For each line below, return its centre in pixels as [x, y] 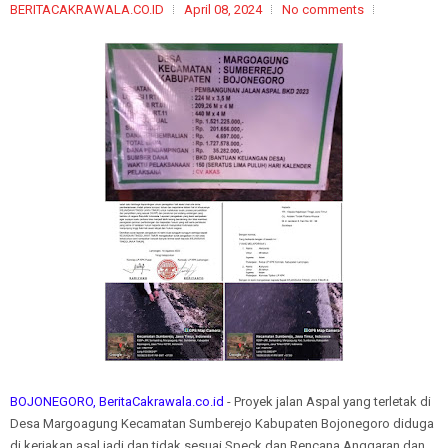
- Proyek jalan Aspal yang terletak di [327, 401]
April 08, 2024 [223, 9]
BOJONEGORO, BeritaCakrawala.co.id [117, 401]
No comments [323, 9]
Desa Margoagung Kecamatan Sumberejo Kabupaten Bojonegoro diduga [222, 423]
